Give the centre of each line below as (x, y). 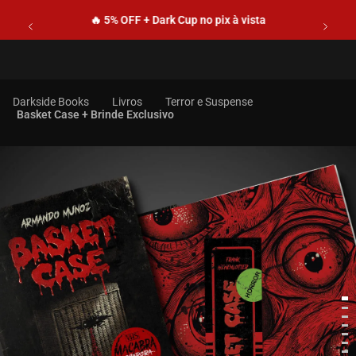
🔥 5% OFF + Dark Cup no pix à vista (178, 20)
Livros (127, 102)
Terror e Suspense (209, 102)
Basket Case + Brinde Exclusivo (95, 114)
